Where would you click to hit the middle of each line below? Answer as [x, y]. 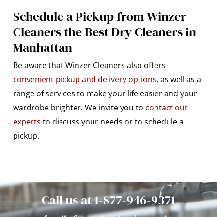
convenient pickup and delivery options [85, 79]
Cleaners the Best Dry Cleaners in [104, 32]
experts [27, 121]
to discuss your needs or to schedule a [112, 121]
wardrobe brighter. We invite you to [79, 107]
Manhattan [42, 47]
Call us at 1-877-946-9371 [108, 200]
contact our [166, 107]
